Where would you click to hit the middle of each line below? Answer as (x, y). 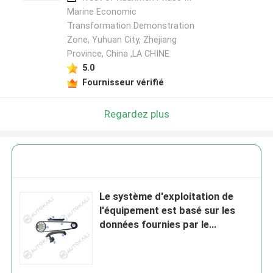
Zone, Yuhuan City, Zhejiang (122, 40)
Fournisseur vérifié (123, 82)
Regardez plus (136, 114)
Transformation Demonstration (130, 26)
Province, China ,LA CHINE (118, 54)
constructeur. (132, 239)
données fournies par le (154, 225)
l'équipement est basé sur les (168, 211)
